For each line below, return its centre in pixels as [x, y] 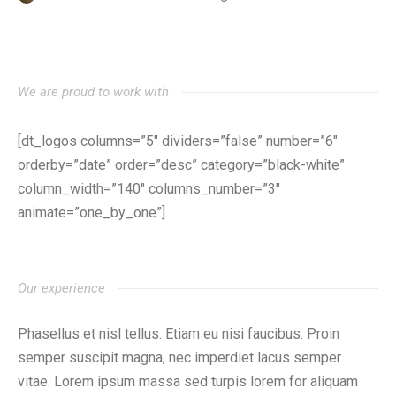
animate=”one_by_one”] [91, 213]
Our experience [61, 288]
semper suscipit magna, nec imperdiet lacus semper [179, 358]
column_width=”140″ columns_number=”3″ [149, 189]
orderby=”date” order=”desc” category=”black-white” [181, 165]
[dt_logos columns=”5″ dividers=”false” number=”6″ [178, 141]
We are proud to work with [93, 92]
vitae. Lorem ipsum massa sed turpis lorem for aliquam [188, 381]
